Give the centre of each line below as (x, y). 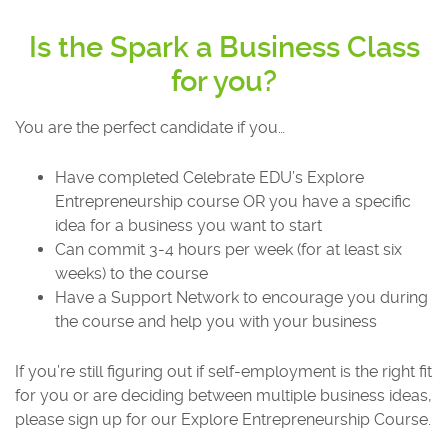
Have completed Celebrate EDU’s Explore (209, 177)
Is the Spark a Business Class (224, 46)
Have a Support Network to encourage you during (241, 297)
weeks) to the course (131, 273)
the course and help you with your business (216, 321)
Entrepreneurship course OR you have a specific (233, 201)
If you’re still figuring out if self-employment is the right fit (223, 371)
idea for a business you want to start (188, 225)
